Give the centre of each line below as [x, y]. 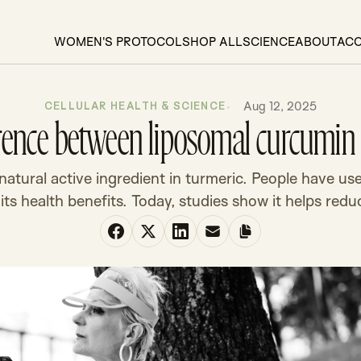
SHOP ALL [212, 41]
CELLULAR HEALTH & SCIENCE [135, 106]
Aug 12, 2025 [278, 106]
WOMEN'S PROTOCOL [118, 41]
